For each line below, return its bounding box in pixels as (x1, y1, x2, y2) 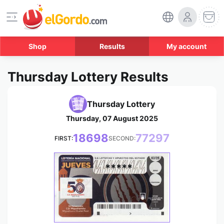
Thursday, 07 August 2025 (66, 114, 158, 122)
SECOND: (108, 134, 135, 142)
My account (166, 41, 206, 50)
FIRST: (54, 134, 73, 142)
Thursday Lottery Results (7, 69, 168, 84)
